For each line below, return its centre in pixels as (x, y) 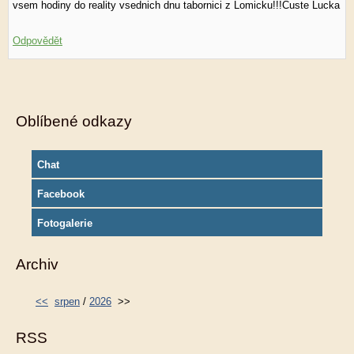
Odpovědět (38, 41)
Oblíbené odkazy (74, 121)
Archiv (37, 264)
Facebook (61, 194)
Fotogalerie (65, 223)
